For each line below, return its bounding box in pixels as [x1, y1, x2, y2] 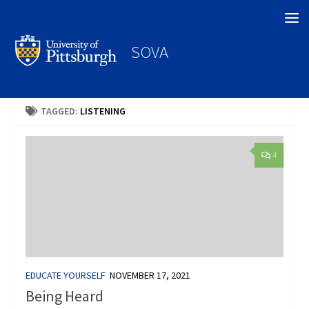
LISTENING [80, 105, 126, 118]
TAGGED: [41, 105, 81, 118]
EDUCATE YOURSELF [26, 268, 106, 281]
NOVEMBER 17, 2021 [110, 268, 191, 281]
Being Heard [26, 286, 104, 306]
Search [14, 9, 48, 25]
